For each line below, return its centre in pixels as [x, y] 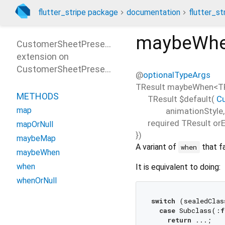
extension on [43, 57]
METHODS [38, 96]
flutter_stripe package [78, 12]
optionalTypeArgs [177, 75]
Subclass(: [198, 211]
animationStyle [194, 111]
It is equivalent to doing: [178, 167]
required [163, 123]
